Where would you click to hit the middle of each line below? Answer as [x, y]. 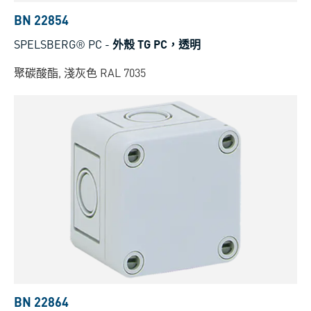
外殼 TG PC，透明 [157, 44]
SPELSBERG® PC [58, 44]
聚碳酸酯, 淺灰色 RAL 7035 [80, 72]
